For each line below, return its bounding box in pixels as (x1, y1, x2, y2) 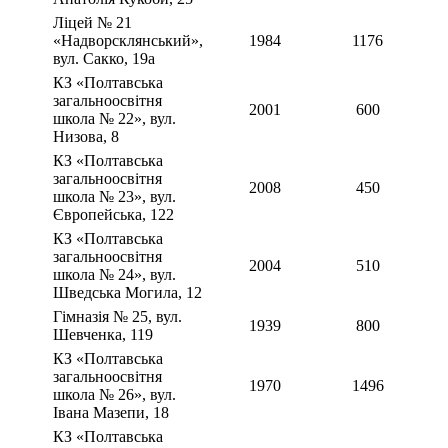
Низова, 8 (53, 128, 119, 146)
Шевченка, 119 (53, 326, 153, 344)
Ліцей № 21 (53, 14, 132, 32)
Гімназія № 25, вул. (53, 308, 182, 326)
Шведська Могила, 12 (53, 284, 202, 302)
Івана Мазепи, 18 (53, 404, 169, 422)
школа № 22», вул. (53, 110, 176, 128)
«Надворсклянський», (53, 32, 203, 50)
